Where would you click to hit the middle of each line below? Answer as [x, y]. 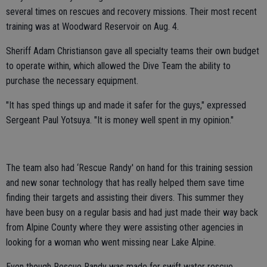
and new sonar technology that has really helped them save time [125, 183]
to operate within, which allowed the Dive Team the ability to [118, 66]
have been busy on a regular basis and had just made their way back [132, 213]
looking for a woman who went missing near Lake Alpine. [111, 243]
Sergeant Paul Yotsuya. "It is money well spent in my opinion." [120, 120]
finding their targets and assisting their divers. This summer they [125, 198]
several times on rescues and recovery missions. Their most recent [131, 12]
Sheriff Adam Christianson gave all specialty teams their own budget [133, 51]
